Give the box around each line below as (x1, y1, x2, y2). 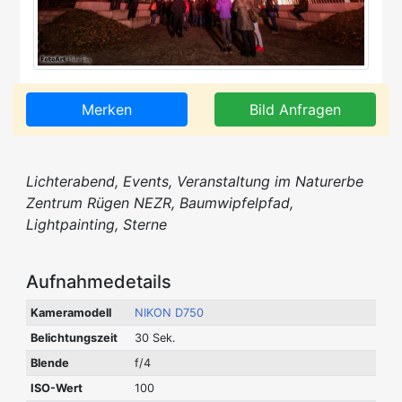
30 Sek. (134, 330, 176, 345)
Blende (30, 355, 69, 370)
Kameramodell (30, 305, 111, 319)
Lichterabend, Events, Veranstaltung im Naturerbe (26, 171, 363, 190)
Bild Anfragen (249, 100, 341, 118)
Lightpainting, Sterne (26, 214, 167, 233)
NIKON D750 (134, 305, 204, 319)
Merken (82, 100, 132, 118)
